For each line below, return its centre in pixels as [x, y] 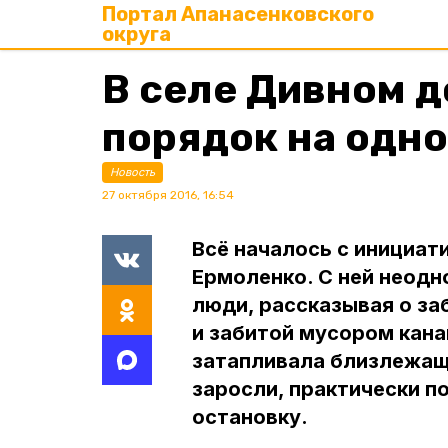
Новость [132, 172]
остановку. [250, 417]
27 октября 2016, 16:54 [168, 195]
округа [136, 34]
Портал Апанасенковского [238, 14]
